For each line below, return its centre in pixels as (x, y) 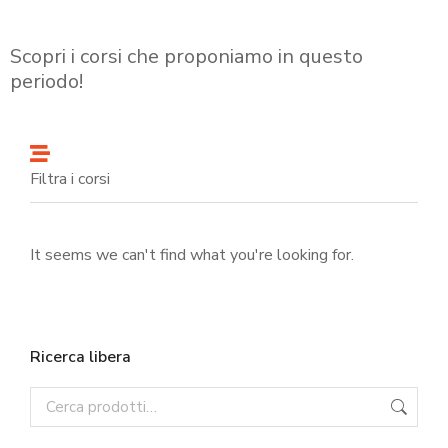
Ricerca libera (80, 357)
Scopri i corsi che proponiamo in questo (186, 57)
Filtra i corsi (70, 179)
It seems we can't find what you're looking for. (192, 255)
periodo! (49, 82)
